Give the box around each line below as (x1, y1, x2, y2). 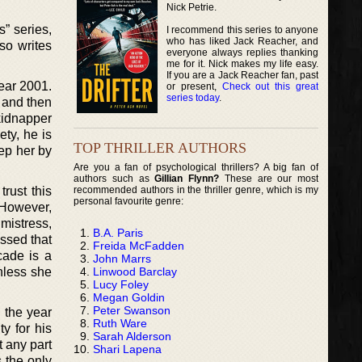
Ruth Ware (93, 316, 147, 330)
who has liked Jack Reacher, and (166, 35, 319, 47)
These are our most (219, 172, 319, 184)
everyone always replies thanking (166, 46, 319, 58)
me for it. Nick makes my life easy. (166, 57, 319, 69)
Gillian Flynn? (154, 172, 220, 184)
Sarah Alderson (93, 329, 171, 343)
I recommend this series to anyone (166, 23, 319, 36)
